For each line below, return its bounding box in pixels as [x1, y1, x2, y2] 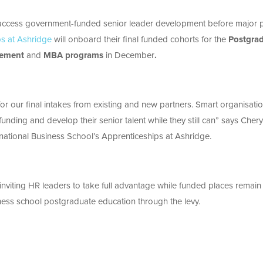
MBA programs [43, 51, 106, 60]
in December [106, 51, 154, 60]
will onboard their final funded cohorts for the [52, 35, 228, 45]
